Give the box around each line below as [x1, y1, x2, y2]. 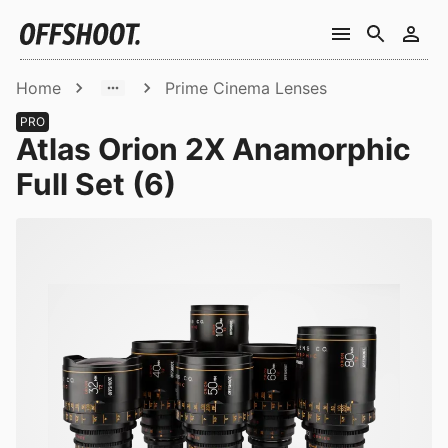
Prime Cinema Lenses [165, 78, 327, 98]
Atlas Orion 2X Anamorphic [16, 131, 411, 167]
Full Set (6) [16, 166, 176, 202]
